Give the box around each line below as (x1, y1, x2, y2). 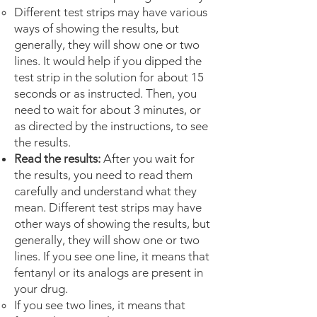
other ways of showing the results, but (14, 217, 210, 231)
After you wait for (100, 151, 195, 166)
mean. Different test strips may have (14, 200, 202, 214)
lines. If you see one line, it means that (14, 249, 209, 263)
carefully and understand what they (14, 184, 197, 198)
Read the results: (14, 151, 100, 166)
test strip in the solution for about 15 (14, 70, 204, 84)
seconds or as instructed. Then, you (14, 86, 197, 100)
